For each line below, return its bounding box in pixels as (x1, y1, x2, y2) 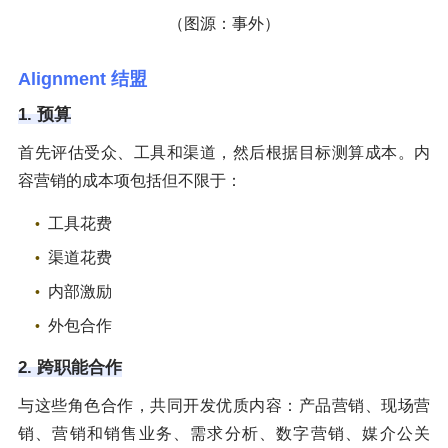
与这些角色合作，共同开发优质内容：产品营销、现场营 (18, 396, 430, 414)
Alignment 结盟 (18, 68, 147, 89)
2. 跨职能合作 (18, 357, 122, 377)
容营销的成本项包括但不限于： (18, 171, 242, 189)
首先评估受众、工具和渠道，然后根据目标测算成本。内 (18, 143, 430, 161)
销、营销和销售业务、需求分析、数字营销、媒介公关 (18, 424, 430, 442)
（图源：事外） (168, 14, 280, 32)
